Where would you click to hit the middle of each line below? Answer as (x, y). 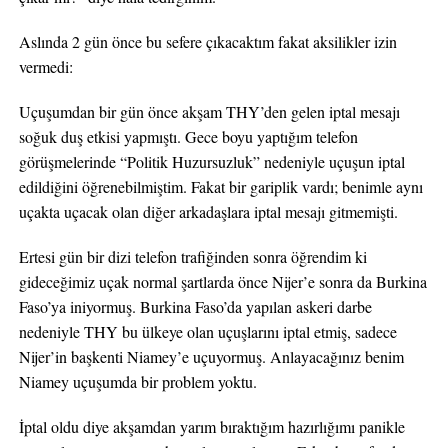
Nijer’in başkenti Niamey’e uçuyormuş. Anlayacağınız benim (211, 356)
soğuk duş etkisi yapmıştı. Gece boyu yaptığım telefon (188, 136)
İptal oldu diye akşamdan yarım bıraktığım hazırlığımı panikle (211, 426)
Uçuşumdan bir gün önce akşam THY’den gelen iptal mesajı (209, 111)
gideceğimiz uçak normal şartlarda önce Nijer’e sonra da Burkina (222, 281)
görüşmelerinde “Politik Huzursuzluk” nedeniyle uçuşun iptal (211, 161)
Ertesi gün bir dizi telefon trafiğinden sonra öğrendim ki (192, 256)
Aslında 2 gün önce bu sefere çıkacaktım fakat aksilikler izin (207, 41)
